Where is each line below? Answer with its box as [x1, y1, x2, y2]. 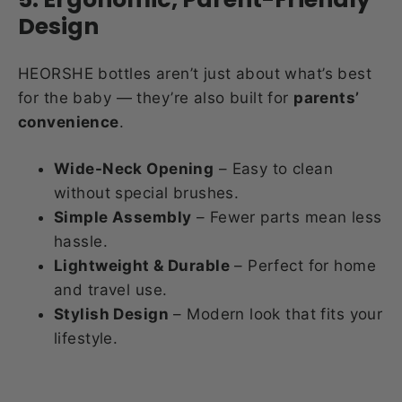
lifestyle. [54, 328, 118, 347]
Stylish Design [54, 304, 169, 323]
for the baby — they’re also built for [18, 88, 294, 107]
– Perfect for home [229, 256, 377, 275]
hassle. [54, 232, 108, 250]
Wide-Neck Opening [54, 159, 214, 178]
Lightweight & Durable [54, 256, 230, 275]
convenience [18, 112, 119, 131]
